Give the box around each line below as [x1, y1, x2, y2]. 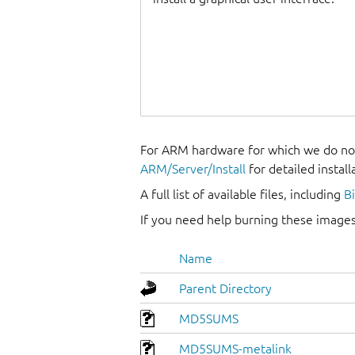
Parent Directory [179, 281, 272, 296]
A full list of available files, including [140, 187, 344, 202]
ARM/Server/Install [140, 162, 246, 177]
